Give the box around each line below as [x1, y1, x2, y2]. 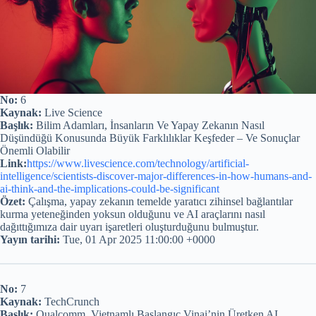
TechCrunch [42, 296, 99, 308]
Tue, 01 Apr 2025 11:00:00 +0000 [60, 233, 215, 246]
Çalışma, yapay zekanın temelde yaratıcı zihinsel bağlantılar [25, 195, 293, 208]
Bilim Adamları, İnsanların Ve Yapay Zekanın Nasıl [33, 119, 265, 132]
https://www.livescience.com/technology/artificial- [27, 157, 249, 170]
